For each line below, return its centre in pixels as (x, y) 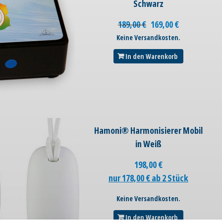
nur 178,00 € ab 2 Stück (148, 178)
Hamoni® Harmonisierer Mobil (148, 130)
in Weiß (148, 143)
